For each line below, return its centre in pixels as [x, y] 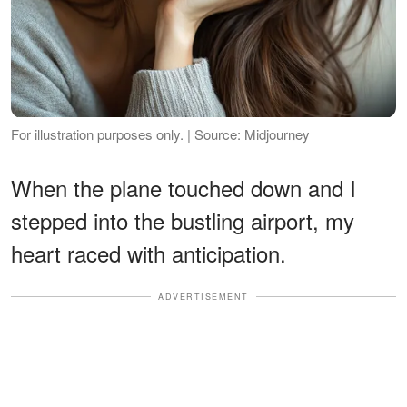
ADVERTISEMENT [203, 296]
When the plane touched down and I [184, 187]
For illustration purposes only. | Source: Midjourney [160, 134]
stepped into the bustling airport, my [183, 220]
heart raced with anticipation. [149, 253]
